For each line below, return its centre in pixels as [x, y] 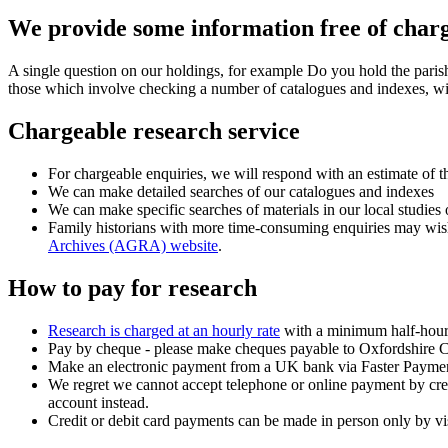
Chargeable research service [154, 130]
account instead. [98, 402]
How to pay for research [132, 287]
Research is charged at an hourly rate [164, 330]
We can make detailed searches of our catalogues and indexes [241, 191]
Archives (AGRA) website [133, 245]
